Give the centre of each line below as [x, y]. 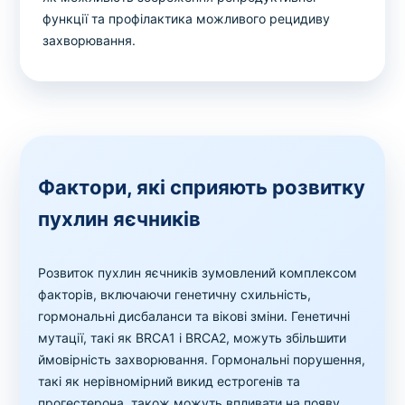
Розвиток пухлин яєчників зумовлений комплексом [198, 273]
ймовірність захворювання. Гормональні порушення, [202, 360]
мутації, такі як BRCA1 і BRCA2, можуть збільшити [193, 338]
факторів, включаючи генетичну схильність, [175, 295]
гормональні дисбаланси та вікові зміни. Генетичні [194, 316]
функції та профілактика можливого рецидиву [187, 19]
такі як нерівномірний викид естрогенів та [170, 381]
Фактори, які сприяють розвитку [202, 188]
